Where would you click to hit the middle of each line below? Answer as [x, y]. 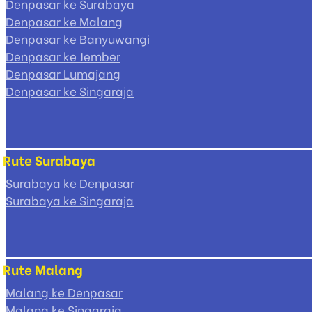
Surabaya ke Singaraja [70, 201]
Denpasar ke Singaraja [70, 91]
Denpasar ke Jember [63, 56]
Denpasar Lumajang [63, 74]
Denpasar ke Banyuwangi [78, 39]
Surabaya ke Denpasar [70, 183]
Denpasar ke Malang [64, 22]
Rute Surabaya [49, 160]
